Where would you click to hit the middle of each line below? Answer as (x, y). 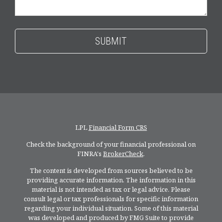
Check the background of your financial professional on (111, 144)
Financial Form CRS (118, 128)
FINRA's (90, 154)
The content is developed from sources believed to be (111, 171)
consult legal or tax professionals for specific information (111, 199)
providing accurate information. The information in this (111, 180)
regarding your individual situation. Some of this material (111, 208)
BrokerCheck (123, 154)
